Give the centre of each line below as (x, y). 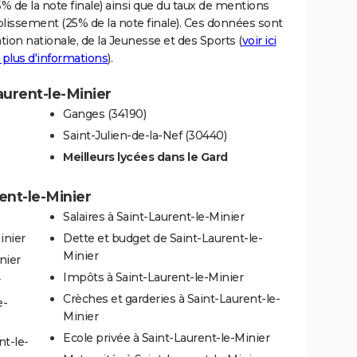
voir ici (259, 40)
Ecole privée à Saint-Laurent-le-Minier (166, 337)
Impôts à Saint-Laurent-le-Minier (153, 277)
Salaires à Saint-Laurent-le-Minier (153, 216)
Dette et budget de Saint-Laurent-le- (163, 238)
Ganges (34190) (104, 114)
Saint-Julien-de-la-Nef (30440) (145, 135)
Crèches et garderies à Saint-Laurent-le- (171, 298)
